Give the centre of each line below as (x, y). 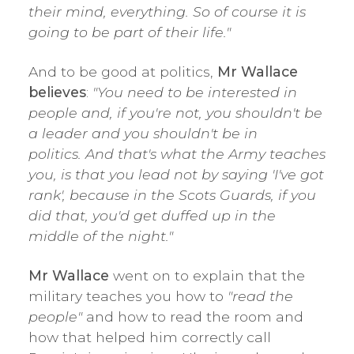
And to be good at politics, (123, 71)
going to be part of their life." (130, 32)
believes (57, 92)
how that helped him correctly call (150, 337)
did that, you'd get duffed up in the (152, 215)
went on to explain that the (209, 275)
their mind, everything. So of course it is (167, 11)
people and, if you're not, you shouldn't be (175, 112)
